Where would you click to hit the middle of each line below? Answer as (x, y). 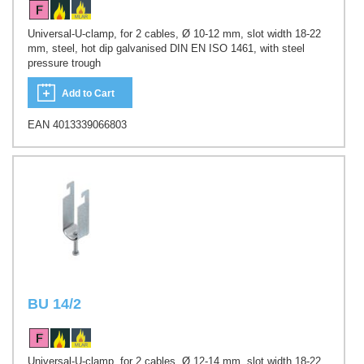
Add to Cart (88, 94)
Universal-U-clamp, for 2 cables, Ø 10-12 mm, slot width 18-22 (174, 33)
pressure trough (64, 63)
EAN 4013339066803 (77, 125)
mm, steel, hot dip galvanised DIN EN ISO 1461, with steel (166, 48)
